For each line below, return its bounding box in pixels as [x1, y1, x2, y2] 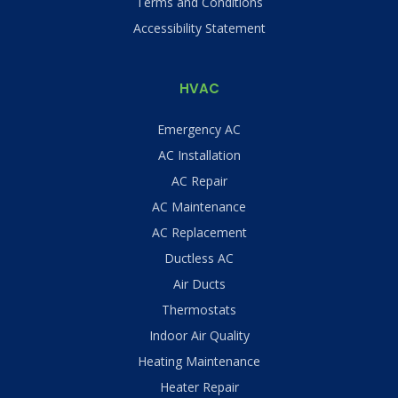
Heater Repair [159, 378, 239, 395]
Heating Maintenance [138, 352, 260, 370]
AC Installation [157, 146, 241, 163]
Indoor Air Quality [148, 326, 250, 344]
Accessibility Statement [132, 19, 266, 36]
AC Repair [171, 171, 227, 189]
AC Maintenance [152, 197, 246, 215]
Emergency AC [157, 120, 241, 138]
